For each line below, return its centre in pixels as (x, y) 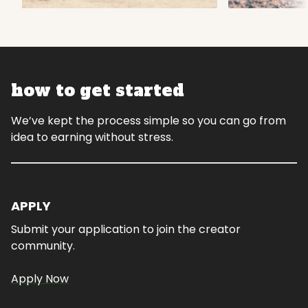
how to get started (98, 90)
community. (43, 246)
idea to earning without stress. (92, 137)
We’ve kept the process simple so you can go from (148, 121)
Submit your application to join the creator (126, 229)
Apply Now (40, 279)
